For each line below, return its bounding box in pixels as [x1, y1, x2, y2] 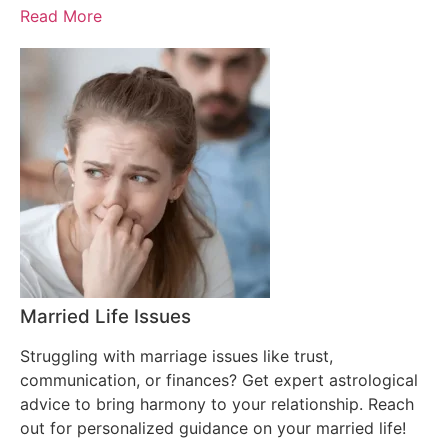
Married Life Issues [20, 304, 191, 328]
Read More [20, 5, 102, 26]
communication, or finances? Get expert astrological [20, 369, 418, 390]
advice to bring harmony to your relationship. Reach [20, 393, 414, 414]
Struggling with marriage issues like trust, [20, 345, 333, 366]
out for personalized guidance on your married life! [20, 417, 406, 438]
